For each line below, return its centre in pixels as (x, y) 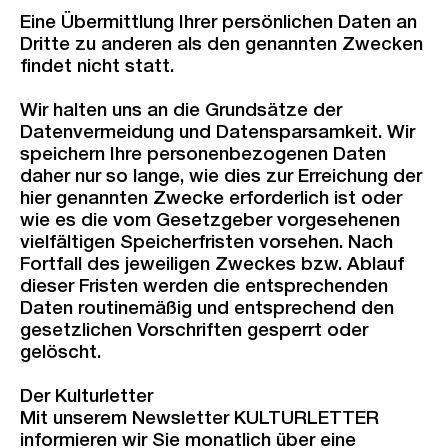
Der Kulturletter (86, 397)
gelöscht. (60, 353)
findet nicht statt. (97, 67)
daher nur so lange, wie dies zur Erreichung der (221, 177)
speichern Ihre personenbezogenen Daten (203, 155)
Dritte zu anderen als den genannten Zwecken (221, 45)
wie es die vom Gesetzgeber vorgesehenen (210, 221)
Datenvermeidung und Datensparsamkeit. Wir (217, 133)
